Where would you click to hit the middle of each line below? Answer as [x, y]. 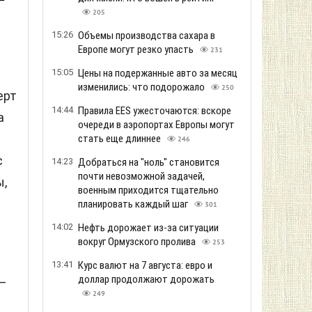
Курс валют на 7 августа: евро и [145, 265]
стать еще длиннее [120, 139]
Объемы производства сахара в [147, 36]
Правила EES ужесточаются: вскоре [155, 111]
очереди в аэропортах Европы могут [156, 125]
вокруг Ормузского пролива [138, 242]
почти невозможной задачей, [141, 176]
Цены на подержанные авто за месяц [158, 73]
